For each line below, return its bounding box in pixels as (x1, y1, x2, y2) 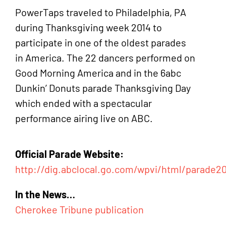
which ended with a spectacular (15, 97, 152, 109)
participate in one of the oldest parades (15, 36, 186, 48)
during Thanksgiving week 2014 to (15, 21, 162, 33)
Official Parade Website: (15, 148, 124, 160)
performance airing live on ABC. (15, 112, 153, 124)
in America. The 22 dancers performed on (15, 51, 195, 64)
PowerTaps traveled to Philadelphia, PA (15, 6, 186, 18)
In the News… (15, 188, 75, 200)
